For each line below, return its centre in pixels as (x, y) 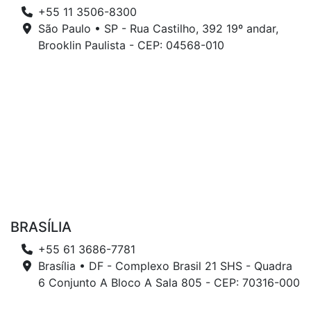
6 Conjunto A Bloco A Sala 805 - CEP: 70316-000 (169, 282)
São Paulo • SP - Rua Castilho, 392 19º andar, (158, 28)
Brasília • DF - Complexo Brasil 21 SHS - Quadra (165, 266)
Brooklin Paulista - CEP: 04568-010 (131, 45)
